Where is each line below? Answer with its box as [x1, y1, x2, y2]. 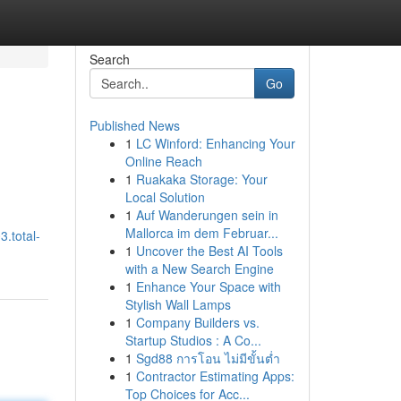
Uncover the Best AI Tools [135, 242, 283, 260]
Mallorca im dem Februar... [124, 224, 278, 242]
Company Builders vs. [135, 313, 260, 331]
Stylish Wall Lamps [124, 295, 231, 313]
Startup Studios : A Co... [124, 331, 261, 349]
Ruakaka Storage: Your [135, 170, 268, 188]
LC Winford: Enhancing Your [135, 134, 295, 152]
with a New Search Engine [124, 260, 274, 277]
